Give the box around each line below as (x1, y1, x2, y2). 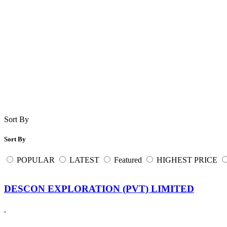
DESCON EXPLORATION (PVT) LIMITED (4, 183, 194, 194)
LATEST (69, 156, 99, 165)
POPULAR (17, 156, 55, 165)
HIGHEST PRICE (157, 156, 217, 165)
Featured (114, 156, 142, 165)
